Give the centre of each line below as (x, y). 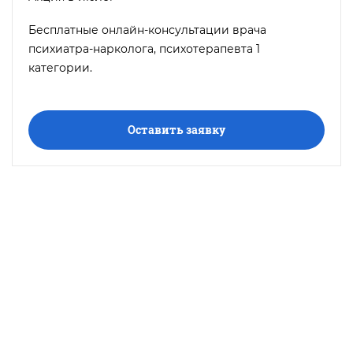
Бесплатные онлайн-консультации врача (147, 30)
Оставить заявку (176, 129)
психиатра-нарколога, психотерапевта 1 (144, 48)
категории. (60, 67)
